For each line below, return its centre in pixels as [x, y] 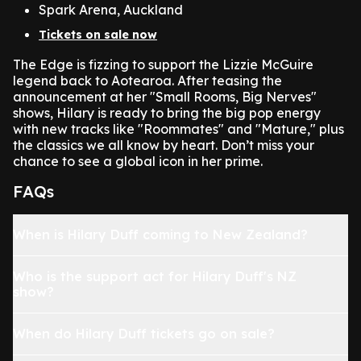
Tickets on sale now [98, 35]
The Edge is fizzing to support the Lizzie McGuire [163, 64]
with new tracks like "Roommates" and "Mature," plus [178, 129]
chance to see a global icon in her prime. [138, 161]
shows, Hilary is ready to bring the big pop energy [167, 113]
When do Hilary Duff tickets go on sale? [144, 334]
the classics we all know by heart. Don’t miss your [164, 145]
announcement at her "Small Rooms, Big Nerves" [165, 97]
